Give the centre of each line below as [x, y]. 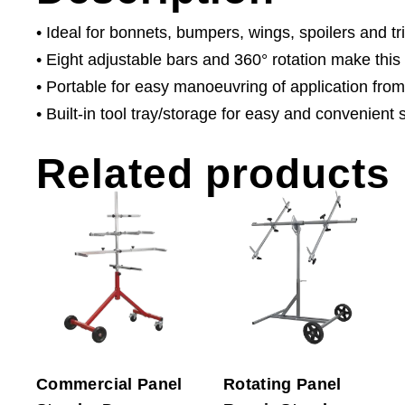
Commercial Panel [109, 384]
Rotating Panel [282, 384]
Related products [213, 174]
